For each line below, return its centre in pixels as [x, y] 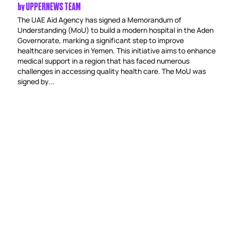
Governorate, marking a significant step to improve [100, 40]
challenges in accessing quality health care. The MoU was [111, 71]
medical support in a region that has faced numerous [103, 61]
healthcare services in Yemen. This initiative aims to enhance [116, 51]
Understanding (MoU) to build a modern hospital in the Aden [115, 30]
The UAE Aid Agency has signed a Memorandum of [99, 20]
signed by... [36, 81]
